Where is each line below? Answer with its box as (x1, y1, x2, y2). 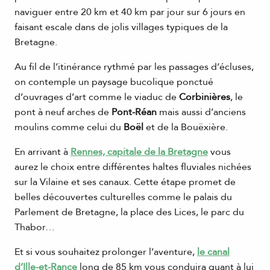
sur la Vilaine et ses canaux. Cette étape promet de (14, 175, 236, 189)
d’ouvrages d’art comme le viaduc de (14, 90, 179, 104)
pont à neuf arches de (14, 105, 111, 119)
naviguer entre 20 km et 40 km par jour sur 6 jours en (14, 5, 245, 19)
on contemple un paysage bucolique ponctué (14, 75, 213, 89)
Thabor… (14, 221, 55, 234)
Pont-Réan (111, 105, 157, 119)
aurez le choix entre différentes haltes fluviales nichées (14, 160, 251, 174)
